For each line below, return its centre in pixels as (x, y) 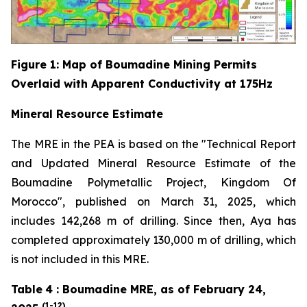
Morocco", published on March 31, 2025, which (153, 201)
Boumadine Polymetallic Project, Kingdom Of (153, 182)
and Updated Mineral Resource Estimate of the (153, 163)
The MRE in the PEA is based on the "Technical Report (153, 144)
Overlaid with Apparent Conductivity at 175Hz (142, 83)
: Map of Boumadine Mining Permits (157, 64)
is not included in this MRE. (80, 259)
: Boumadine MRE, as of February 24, (159, 289)
